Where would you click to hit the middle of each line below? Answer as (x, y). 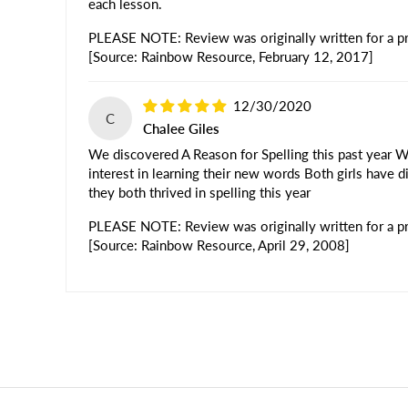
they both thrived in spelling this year (199, 193)
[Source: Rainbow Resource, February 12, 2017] (231, 57)
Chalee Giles (181, 128)
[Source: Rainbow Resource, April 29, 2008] (219, 245)
